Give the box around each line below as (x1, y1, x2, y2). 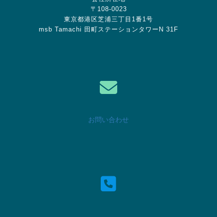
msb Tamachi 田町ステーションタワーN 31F (39, 26, 178, 33)
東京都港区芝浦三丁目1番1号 (64, 15, 153, 23)
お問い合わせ (88, 115, 129, 124)
